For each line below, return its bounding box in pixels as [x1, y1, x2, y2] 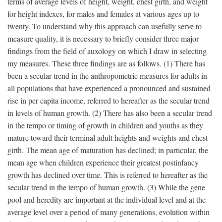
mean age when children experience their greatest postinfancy [7, 157, 199, 168]
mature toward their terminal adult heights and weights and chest [7, 132, 208, 143]
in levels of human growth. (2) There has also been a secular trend [7, 108, 212, 118]
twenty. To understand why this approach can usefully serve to [7, 21, 202, 32]
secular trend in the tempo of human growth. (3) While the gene [7, 182, 205, 193]
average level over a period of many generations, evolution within [7, 207, 210, 218]
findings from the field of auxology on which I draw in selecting [7, 46, 207, 56]
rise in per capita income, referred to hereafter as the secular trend [7, 95, 210, 106]
